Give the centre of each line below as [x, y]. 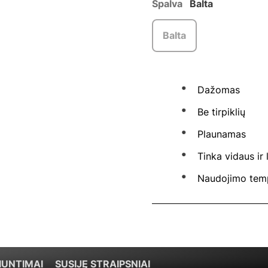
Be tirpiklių [221, 112]
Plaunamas [221, 134]
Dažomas [218, 90]
